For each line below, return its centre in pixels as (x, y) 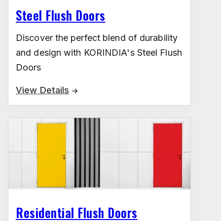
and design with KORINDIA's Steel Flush (99, 53)
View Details (43, 90)
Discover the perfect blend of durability (97, 38)
